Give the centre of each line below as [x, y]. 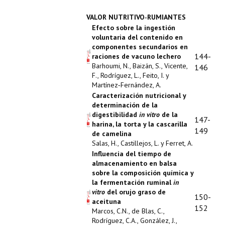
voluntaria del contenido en [137, 37]
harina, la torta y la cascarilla [140, 124]
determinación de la [125, 105]
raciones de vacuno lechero [136, 56]
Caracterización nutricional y [139, 95]
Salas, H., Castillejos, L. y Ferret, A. [142, 143]
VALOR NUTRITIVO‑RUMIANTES [136, 17]
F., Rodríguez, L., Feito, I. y [130, 75]
